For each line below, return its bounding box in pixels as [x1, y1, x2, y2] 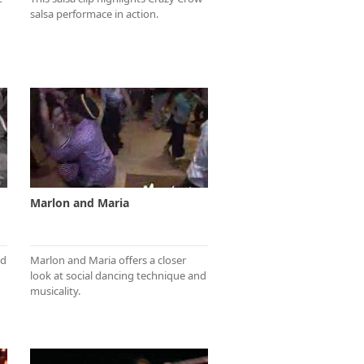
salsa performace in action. [30, 6, 158, 21]
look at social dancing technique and [30, 267, 206, 283]
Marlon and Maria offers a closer [30, 252, 186, 267]
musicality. [30, 283, 80, 298]
